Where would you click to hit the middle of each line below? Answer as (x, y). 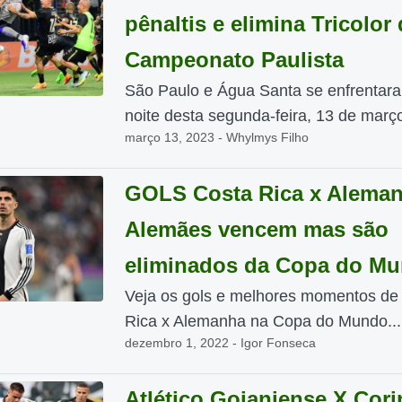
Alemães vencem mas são (256, 229)
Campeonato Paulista (234, 60)
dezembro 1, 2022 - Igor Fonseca (220, 343)
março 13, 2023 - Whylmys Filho (216, 137)
